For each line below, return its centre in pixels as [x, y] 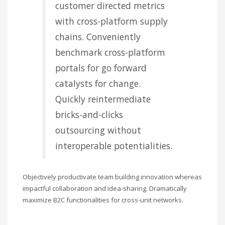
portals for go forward [101, 68]
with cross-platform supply [111, 21]
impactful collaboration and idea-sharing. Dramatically [105, 188]
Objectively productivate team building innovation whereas [112, 177]
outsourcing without [98, 130]
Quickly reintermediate [103, 99]
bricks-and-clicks [89, 114]
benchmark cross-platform [110, 52]
